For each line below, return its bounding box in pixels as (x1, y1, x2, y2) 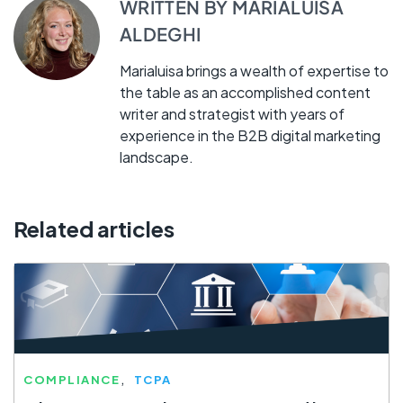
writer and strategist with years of (119, 104, 345, 124)
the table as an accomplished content (119, 83, 371, 103)
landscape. (119, 148, 193, 167)
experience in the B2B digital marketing (119, 126, 381, 146)
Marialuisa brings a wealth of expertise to (119, 61, 389, 81)
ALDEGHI (119, 22, 201, 45)
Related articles (13, 215, 175, 243)
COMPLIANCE (23, 372, 121, 387)
